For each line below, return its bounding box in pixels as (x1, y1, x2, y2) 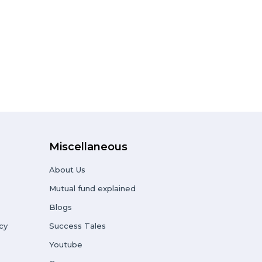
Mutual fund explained (49, 184, 136, 194)
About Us (49, 165, 85, 175)
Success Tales (49, 221, 106, 231)
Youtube (49, 240, 82, 250)
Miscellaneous (49, 140, 127, 154)
